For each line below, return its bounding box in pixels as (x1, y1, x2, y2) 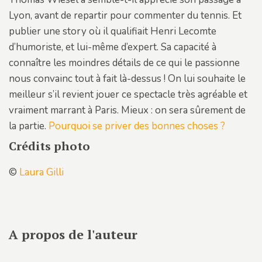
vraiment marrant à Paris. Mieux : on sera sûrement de (9, 103, 246, 117)
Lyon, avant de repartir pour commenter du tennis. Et (9, 8, 242, 22)
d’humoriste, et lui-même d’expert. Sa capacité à (9, 40, 216, 54)
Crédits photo (9, 137, 90, 154)
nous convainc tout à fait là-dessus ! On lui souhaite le (9, 71, 246, 85)
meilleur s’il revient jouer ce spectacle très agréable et (9, 87, 247, 101)
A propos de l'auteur (9, 225, 137, 243)
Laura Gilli (19, 165, 64, 179)
